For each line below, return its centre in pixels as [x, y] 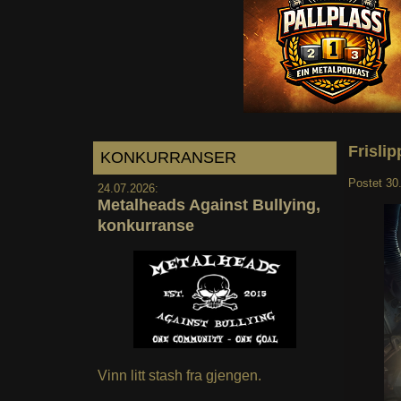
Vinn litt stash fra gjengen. [179, 376]
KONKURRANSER [168, 157]
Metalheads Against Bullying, [209, 205]
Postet [367, 183]
